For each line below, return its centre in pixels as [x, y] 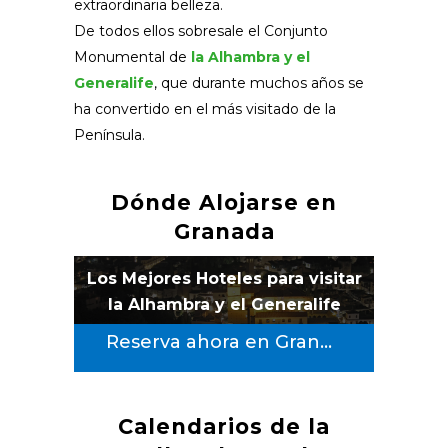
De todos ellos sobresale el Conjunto [201, 31]
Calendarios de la [224, 427]
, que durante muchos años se [259, 83]
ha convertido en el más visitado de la [205, 109]
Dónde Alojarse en [224, 203]
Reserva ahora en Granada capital [326, 342]
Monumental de [132, 57]
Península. [109, 135]
